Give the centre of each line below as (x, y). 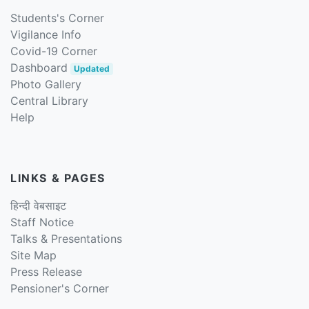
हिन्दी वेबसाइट (38, 205)
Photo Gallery (46, 84)
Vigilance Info (46, 34)
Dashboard (39, 67)
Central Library (49, 100)
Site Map (33, 255)
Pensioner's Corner (60, 288)
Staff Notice (42, 222)
